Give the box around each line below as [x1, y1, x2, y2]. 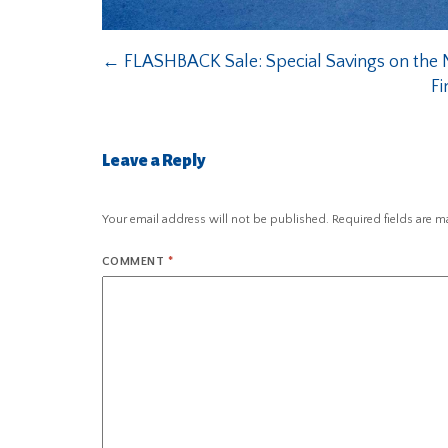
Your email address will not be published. [102, 213, 329, 227]
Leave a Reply [102, 152, 205, 171]
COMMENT [102, 255, 168, 269]
